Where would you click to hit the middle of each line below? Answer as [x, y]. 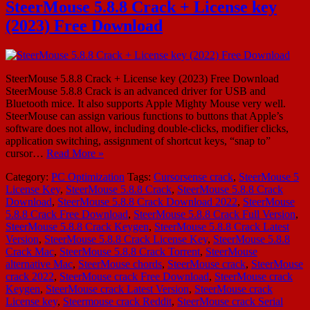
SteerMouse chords [120, 264]
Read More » [75, 153]
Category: [28, 176]
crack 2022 [30, 276]
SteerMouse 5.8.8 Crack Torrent [130, 251]
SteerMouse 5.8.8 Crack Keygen [77, 226]
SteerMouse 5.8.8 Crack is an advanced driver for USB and [136, 91]
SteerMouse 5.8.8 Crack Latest [222, 226]
